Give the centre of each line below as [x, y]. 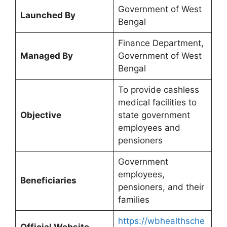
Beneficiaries [48, 181]
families [134, 200]
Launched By [48, 15]
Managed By [46, 56]
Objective [41, 115]
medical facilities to [157, 103]
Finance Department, [161, 43]
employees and [149, 128]
